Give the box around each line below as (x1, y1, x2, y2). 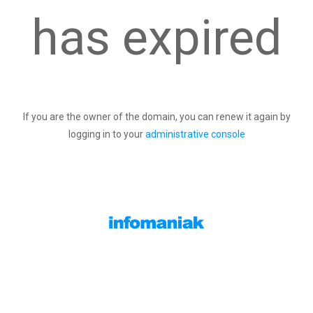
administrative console (145, 129, 245, 140)
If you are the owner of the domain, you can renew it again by (22, 111, 291, 122)
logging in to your (68, 129, 145, 140)
